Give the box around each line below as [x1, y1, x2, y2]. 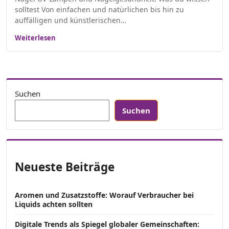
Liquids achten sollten [15, 199, 93, 210]
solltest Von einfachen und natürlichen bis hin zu [15, 5, 184, 15]
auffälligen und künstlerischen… [15, 15, 126, 26]
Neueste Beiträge [15, 158, 114, 175]
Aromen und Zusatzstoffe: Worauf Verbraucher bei [15, 190, 194, 200]
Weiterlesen [15, 33, 56, 43]
